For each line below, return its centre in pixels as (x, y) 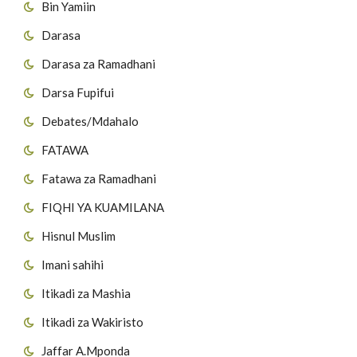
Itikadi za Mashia (86, 293)
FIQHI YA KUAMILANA (103, 207)
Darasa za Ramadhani (98, 63)
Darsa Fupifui (78, 92)
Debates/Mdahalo (90, 121)
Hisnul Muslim (78, 235)
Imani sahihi (73, 264)
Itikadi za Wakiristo (92, 322)
